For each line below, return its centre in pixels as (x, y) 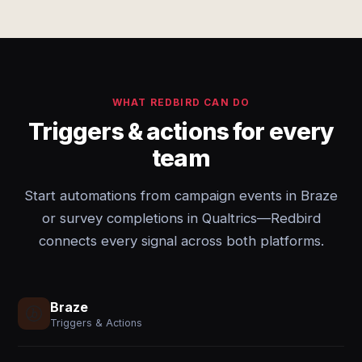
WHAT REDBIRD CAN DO (181, 102)
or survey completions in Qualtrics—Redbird (181, 218)
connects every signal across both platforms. (181, 241)
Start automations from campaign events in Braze (181, 196)
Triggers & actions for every (181, 131)
